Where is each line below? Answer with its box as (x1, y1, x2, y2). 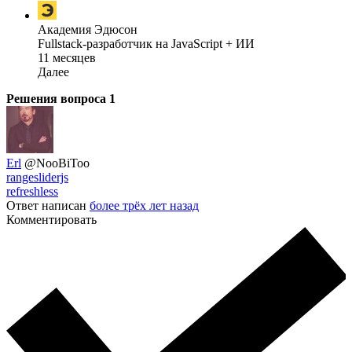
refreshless (6, 185, 58, 199)
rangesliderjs (6, 170, 68, 185)
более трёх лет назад (90, 199, 199, 213)
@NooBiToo (24, 156, 90, 170)
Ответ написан (6, 199, 90, 213)
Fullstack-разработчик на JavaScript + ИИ (38, 37, 255, 51)
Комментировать (6, 213, 97, 227)
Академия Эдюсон (38, 23, 137, 37)
